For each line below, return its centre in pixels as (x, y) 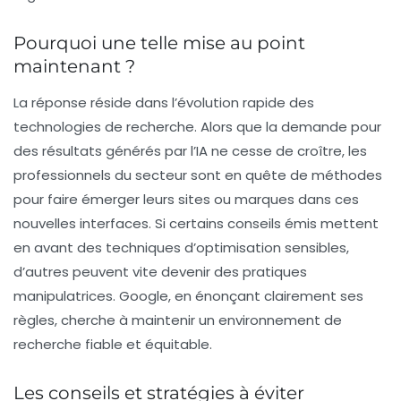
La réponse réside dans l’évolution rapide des (164, 102)
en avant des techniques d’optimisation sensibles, (181, 247)
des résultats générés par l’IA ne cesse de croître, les (190, 151)
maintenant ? (74, 66)
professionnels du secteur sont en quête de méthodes (198, 175)
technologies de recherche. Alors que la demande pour (197, 127)
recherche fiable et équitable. (113, 344)
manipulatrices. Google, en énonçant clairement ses (188, 296)
